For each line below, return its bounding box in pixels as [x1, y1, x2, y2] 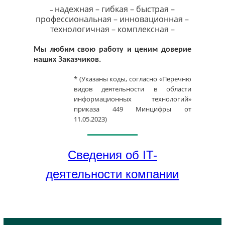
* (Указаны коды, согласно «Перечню [74, 74, 191, 83]
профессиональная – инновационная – [36, 13, 189, 25]
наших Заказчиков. [34, 55, 101, 64]
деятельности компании [46, 167, 179, 181]
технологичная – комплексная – [50, 23, 175, 35]
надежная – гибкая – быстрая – [55, 3, 175, 15]
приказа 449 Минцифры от [74, 104, 191, 114]
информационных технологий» [74, 94, 191, 103]
